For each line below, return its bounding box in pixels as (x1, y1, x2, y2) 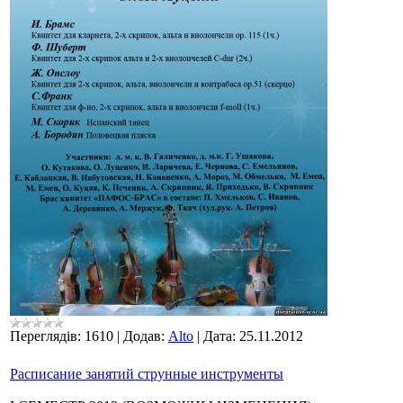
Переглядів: (10, 328, 81, 345)
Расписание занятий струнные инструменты (10, 366, 283, 382)
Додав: (123, 328, 165, 345)
